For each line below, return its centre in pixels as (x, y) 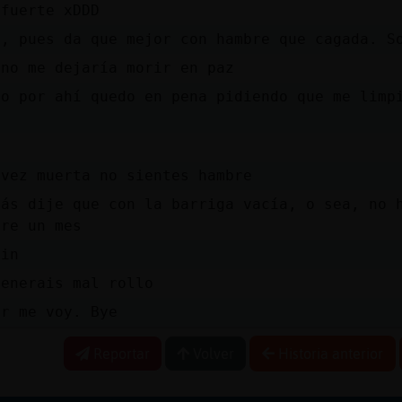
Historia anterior (329, 353)
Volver (212, 353)
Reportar (120, 353)
